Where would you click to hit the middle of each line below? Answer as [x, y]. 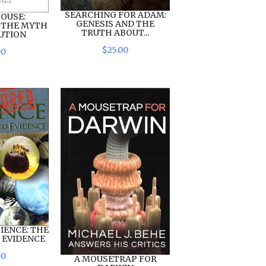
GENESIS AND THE [115, 23]
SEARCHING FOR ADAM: [115, 15]
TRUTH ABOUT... [115, 32]
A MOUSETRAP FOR [115, 259]
